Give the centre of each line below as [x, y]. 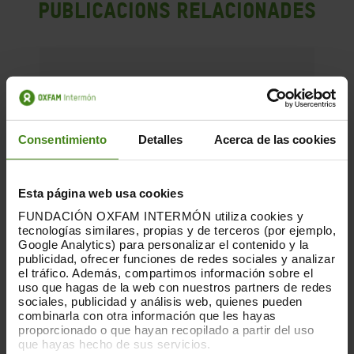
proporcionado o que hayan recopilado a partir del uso [166, 330]
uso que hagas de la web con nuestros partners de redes [175, 287]
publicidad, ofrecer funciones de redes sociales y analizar [177, 258]
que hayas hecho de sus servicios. [115, 344]
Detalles [160, 139]
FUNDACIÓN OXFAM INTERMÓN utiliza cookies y [161, 216]
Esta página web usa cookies [101, 193]
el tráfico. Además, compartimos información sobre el [166, 273]
